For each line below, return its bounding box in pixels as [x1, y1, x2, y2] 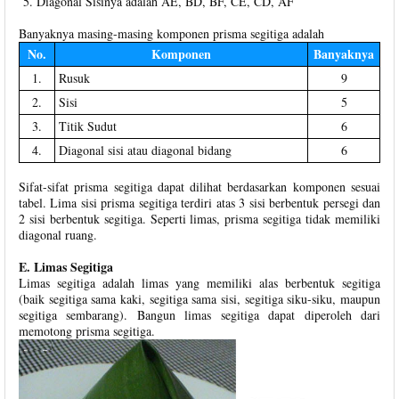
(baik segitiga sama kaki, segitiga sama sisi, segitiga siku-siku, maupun [19, 290, 380, 307]
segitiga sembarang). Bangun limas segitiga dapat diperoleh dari [19, 306, 380, 323]
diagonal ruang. [19, 226, 97, 243]
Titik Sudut [59, 118, 117, 134]
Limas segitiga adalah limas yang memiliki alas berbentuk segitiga [19, 274, 380, 291]
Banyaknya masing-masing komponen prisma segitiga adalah [19, 25, 324, 42]
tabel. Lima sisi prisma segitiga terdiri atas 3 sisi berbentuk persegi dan [19, 194, 380, 211]
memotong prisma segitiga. [19, 322, 155, 339]
